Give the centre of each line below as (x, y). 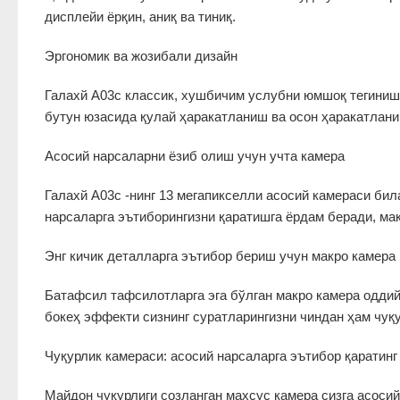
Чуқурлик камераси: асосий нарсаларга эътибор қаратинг (221, 356)
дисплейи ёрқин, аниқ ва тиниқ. (140, 17)
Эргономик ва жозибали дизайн (141, 56)
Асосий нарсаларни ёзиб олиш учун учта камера (195, 156)
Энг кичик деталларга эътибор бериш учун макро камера (220, 256)
